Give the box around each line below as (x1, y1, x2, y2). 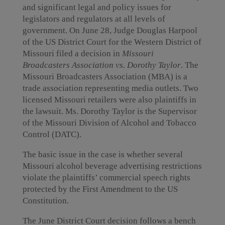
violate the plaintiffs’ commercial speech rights (22, 173, 190, 182)
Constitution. (22, 196, 69, 205)
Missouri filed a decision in (22, 49, 122, 58)
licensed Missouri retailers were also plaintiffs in (22, 95, 196, 104)
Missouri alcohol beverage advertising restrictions (22, 161, 202, 171)
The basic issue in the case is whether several (22, 150, 183, 159)
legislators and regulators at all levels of (22, 14, 165, 24)
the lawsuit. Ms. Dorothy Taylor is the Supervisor (22, 106, 197, 116)
